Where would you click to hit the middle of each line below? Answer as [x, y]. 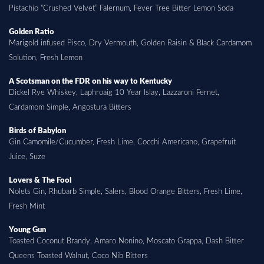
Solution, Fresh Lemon [46, 57]
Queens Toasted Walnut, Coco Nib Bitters [78, 255]
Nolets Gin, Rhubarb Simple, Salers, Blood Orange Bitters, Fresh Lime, [126, 191]
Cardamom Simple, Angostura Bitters [70, 107]
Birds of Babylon [37, 131]
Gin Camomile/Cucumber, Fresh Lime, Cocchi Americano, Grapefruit [122, 142]
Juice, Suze [27, 156]
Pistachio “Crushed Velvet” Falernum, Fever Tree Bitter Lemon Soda [121, 8]
